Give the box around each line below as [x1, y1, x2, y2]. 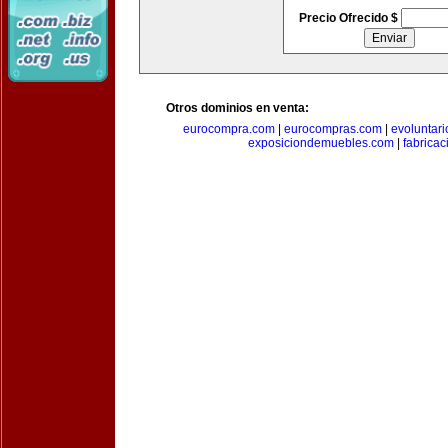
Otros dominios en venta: [166, 101, 309, 115]
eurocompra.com [182, 122, 275, 136]
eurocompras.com [283, 122, 382, 136]
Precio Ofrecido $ [298, 11, 401, 25]
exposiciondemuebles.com [247, 136, 394, 150]
